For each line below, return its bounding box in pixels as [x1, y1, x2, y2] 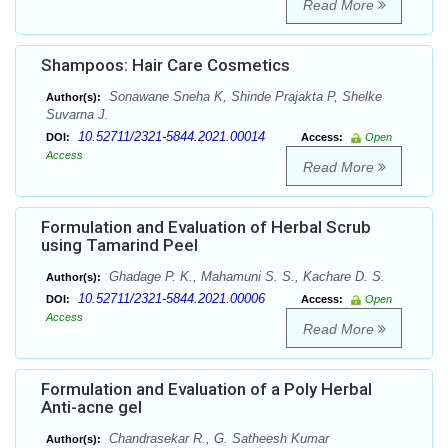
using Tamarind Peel [41, 235, 198, 256]
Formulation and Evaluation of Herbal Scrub [41, 217, 371, 238]
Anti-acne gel [41, 397, 142, 418]
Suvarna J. [46, 107, 109, 123]
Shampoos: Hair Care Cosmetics [41, 55, 290, 76]
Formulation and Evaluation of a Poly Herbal [41, 379, 372, 400]
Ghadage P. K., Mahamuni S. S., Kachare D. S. [105, 269, 385, 285]
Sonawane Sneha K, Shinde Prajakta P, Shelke [105, 89, 382, 105]
